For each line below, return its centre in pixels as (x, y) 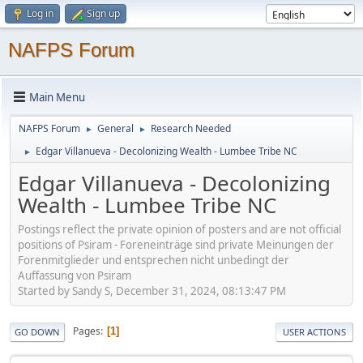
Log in (40, 13)
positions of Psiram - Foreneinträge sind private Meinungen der (176, 244)
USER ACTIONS (314, 331)
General (115, 128)
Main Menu (57, 97)
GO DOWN (37, 331)
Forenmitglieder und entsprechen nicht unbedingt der (154, 260)
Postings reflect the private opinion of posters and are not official (179, 229)
